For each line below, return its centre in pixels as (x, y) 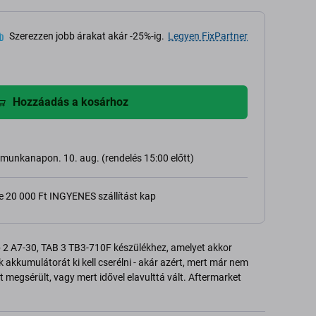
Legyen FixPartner (208, 36)
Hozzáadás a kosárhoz (71, 102)
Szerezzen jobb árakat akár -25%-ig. (87, 36)
